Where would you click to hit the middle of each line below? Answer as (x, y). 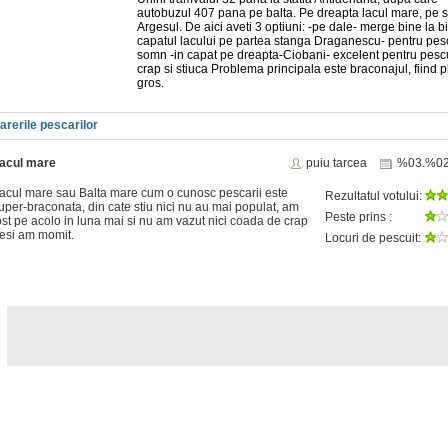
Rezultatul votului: (375, 195)
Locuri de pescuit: (373, 237)
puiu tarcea (338, 162)
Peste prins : (358, 216)
